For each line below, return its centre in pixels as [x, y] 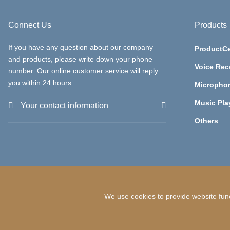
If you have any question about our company [81, 47]
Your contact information [64, 106]
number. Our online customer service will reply [83, 71]
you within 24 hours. [41, 83]
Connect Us [30, 25]
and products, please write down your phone [80, 59]
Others [206, 121]
